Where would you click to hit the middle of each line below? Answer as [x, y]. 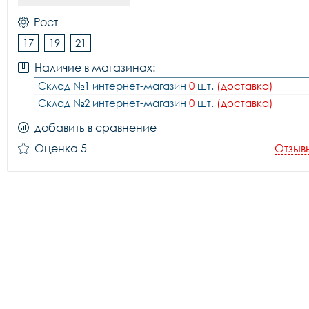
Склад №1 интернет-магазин [113, 86]
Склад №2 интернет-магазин [113, 103]
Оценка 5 [61, 148]
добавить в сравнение [96, 128]
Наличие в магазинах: [95, 68]
